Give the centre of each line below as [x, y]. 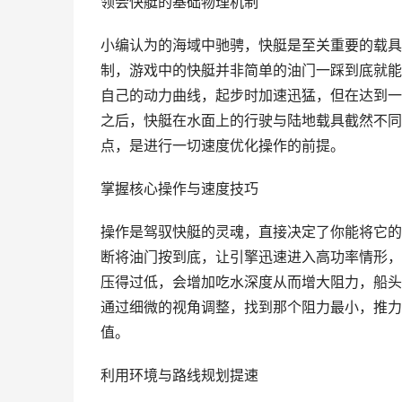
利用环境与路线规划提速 [179, 376]
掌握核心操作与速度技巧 [179, 189]
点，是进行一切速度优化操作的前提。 [223, 146]
